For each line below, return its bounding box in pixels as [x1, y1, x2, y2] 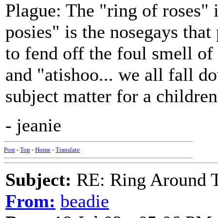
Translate [55, 146, 80, 153]
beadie [60, 191, 109, 211]
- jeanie [5, 115, 61, 135]
